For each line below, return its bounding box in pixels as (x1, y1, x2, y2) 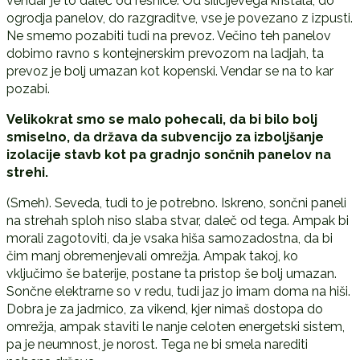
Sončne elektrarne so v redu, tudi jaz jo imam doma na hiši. (6, 283, 350, 299)
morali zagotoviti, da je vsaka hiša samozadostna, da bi (6, 230, 333, 246)
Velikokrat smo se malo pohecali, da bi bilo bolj (6, 111, 317, 127)
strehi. (6, 164, 48, 180)
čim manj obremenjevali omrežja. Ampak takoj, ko (6, 247, 298, 264)
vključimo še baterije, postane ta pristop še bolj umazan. (6, 265, 337, 281)
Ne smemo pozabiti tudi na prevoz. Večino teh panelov (6, 27, 331, 43)
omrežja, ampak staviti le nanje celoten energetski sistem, (6, 318, 345, 334)
